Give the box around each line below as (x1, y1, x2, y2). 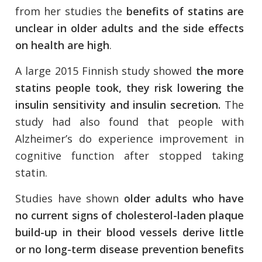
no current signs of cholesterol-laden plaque (15, 208, 244, 223)
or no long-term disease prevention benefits (15, 242, 244, 257)
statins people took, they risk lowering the (15, 81, 244, 95)
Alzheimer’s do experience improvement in (15, 132, 244, 146)
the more (195, 64, 244, 78)
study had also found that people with (15, 115, 244, 129)
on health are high (15, 38, 109, 53)
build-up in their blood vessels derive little (15, 225, 244, 240)
